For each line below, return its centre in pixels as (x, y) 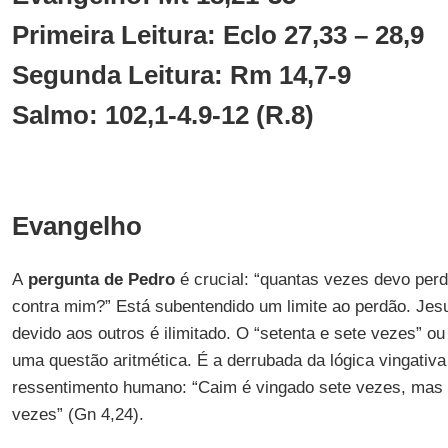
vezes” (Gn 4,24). (77, 414)
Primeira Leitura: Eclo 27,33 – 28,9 (217, 35)
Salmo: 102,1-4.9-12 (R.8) (162, 115)
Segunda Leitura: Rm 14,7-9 (181, 75)
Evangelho (76, 226)
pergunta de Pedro (98, 279)
